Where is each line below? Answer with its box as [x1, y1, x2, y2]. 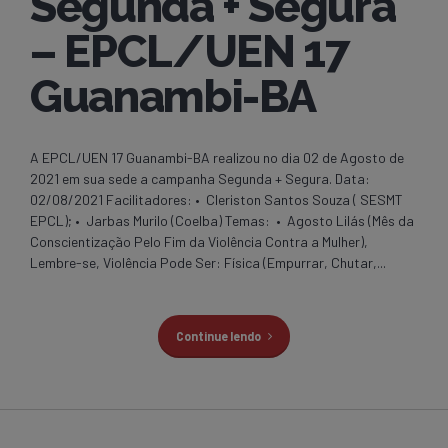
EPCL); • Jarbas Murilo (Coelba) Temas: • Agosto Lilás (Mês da [30, 212, 414, 230]
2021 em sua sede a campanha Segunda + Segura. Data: [30, 170, 370, 188]
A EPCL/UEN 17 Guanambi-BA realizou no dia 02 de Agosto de [30, 149, 404, 167]
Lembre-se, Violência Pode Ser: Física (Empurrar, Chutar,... [30, 254, 386, 272]
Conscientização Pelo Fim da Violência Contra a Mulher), [30, 233, 368, 251]
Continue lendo [175, 328, 261, 343]
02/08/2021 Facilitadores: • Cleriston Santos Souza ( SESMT [30, 191, 403, 209]
